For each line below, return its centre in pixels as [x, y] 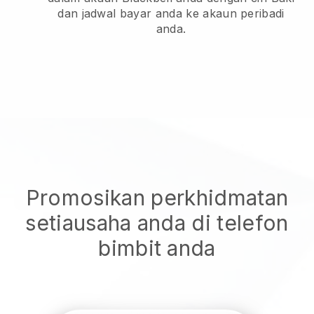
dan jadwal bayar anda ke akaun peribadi [171, 13]
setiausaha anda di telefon [157, 223]
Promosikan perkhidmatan [157, 197]
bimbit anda [157, 248]
